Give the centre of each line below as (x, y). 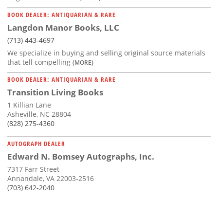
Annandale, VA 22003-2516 (51, 179)
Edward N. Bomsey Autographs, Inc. (81, 157)
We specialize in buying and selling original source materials (106, 53)
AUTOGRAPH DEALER (36, 144)
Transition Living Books (55, 92)
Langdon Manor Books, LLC (63, 28)
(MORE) (83, 63)
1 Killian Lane (29, 105)
